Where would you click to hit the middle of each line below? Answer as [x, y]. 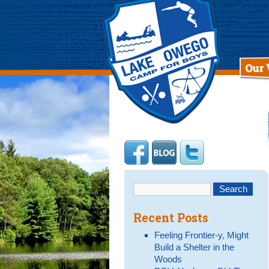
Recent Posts [171, 218]
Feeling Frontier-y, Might [201, 235]
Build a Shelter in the [194, 247]
